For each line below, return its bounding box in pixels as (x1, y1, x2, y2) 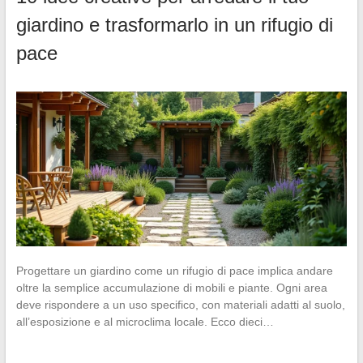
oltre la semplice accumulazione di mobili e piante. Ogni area (15, 280, 327, 294)
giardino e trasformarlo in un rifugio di (15, 13, 333, 36)
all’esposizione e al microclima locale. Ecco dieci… (15, 314, 274, 328)
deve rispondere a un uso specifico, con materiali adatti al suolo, (15, 297, 345, 311)
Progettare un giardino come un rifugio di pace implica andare (15, 263, 333, 277)
